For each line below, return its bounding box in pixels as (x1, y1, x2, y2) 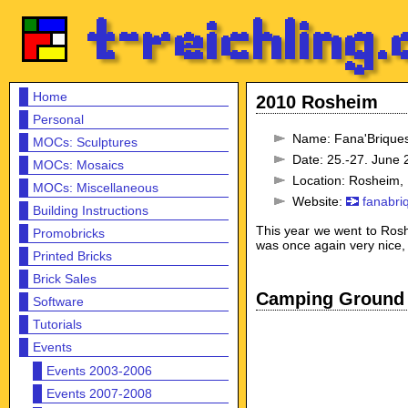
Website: (292, 194, 346, 209)
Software (33, 294, 84, 309)
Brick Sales (33, 271, 97, 286)
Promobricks (33, 226, 105, 240)
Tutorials (33, 317, 82, 331)
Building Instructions (33, 203, 148, 218)
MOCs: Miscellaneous (33, 180, 158, 195)
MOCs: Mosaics (33, 158, 124, 172)
